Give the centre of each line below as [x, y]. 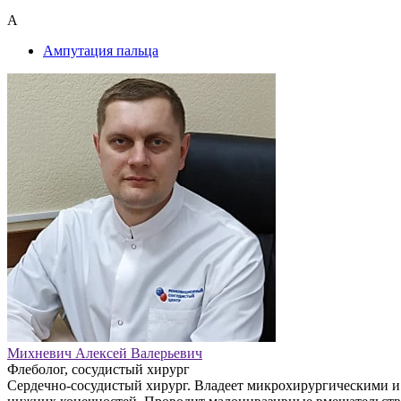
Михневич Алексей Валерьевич [105, 353]
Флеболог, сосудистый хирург [98, 369]
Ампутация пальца [101, 50]
